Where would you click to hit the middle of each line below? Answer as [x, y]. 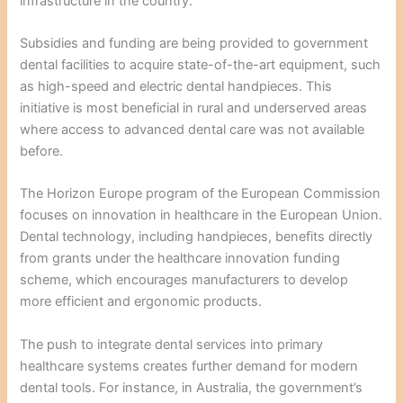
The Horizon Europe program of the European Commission [201, 194]
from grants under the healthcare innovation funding [180, 259]
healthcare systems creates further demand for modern [189, 366]
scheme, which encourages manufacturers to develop [184, 280]
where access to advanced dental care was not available [193, 130]
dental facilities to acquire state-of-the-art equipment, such [201, 65]
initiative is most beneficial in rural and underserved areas [194, 108]
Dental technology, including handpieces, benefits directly [197, 237]
